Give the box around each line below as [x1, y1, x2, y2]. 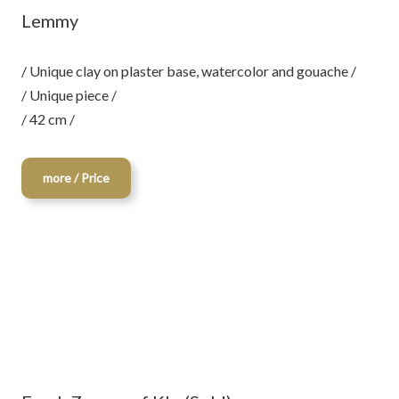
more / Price [43, 170, 110, 185]
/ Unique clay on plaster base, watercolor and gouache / [21, 62, 356, 79]
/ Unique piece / [21, 86, 117, 103]
